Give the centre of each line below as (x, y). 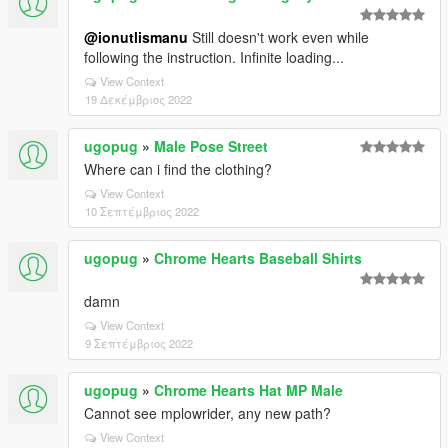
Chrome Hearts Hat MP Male (248, 390)
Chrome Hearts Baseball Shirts (258, 258)
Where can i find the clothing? (178, 169)
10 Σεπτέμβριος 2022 (142, 211)
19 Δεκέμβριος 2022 (138, 99)
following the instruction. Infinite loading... (214, 57)
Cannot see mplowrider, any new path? (207, 413)
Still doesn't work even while (278, 37)
